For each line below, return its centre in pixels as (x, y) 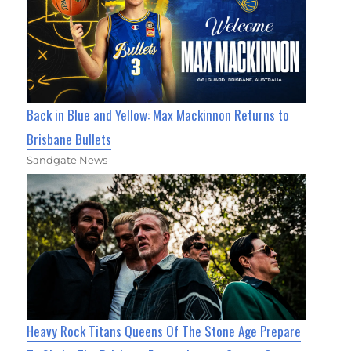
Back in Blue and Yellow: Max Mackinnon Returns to (158, 115)
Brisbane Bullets (69, 139)
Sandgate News (67, 160)
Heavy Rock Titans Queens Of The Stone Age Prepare (164, 331)
